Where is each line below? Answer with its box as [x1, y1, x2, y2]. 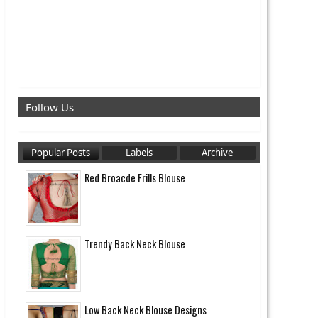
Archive [202, 146, 234, 159]
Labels [125, 146, 153, 159]
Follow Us [26, 99, 74, 114]
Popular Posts [31, 146, 90, 159]
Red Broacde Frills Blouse [84, 170, 185, 185]
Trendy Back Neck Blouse [84, 236, 185, 251]
